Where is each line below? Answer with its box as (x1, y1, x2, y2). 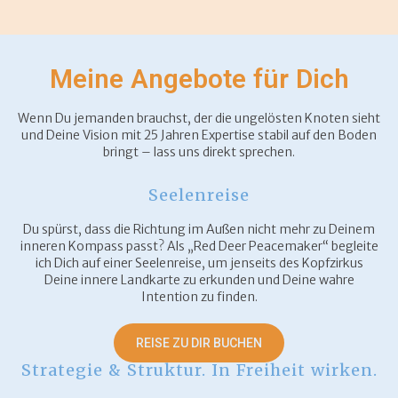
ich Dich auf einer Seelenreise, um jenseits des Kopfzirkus (35, 255, 363, 271)
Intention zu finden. (140, 289, 258, 305)
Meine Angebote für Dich (49, 63, 349, 94)
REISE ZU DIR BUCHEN (136, 336, 262, 350)
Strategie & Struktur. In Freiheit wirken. (20, 360, 378, 380)
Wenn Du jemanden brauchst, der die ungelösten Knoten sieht (18, 110, 380, 126)
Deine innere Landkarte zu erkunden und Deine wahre (44, 272, 354, 288)
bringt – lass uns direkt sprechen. (103, 144, 295, 160)
